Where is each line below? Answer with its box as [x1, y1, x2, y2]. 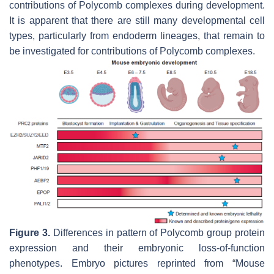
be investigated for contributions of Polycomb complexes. [9, 45, 255, 56]
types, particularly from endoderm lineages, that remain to [9, 30, 265, 41]
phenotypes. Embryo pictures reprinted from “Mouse [9, 257, 265, 268]
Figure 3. [9, 227, 50, 238]
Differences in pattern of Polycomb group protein [50, 227, 265, 238]
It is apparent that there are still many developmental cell [9, 15, 265, 26]
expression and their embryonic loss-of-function [9, 242, 265, 253]
